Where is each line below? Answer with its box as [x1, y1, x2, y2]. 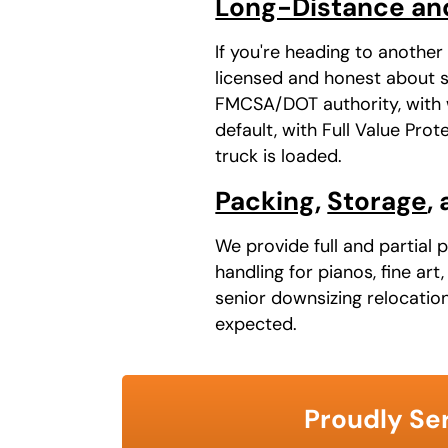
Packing [215, 183, 316, 218]
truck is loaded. [215, 143, 343, 168]
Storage [327, 183, 428, 218]
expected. [215, 311, 298, 336]
